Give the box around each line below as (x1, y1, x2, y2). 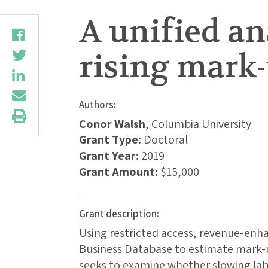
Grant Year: (79, 148, 139, 164)
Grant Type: (79, 132, 141, 148)
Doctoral (144, 132, 188, 148)
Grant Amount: (79, 164, 158, 180)
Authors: (79, 98, 116, 112)
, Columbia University (145, 116, 251, 132)
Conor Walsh (79, 116, 145, 132)
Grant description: (79, 207, 159, 221)
